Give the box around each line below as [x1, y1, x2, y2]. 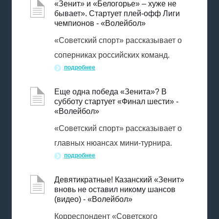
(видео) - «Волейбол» [54, 195, 132, 203]
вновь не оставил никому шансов [54, 185, 175, 194]
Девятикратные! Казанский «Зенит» [54, 175, 184, 184]
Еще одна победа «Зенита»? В [54, 88, 167, 96]
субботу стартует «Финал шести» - [54, 97, 178, 106]
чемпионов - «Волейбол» [54, 19, 146, 27]
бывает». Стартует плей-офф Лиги [54, 9, 180, 18]
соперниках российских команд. [54, 51, 170, 59]
